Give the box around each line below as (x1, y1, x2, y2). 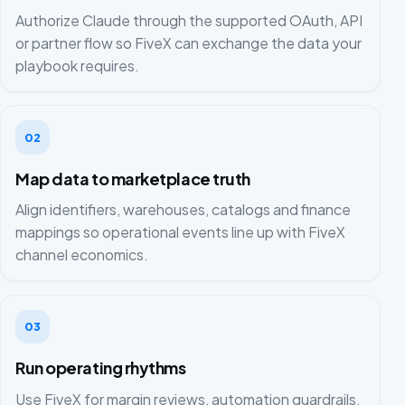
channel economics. (15, 245, 148, 265)
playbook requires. (15, 55, 139, 75)
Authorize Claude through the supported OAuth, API (15, 10, 363, 30)
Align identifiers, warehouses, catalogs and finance (15, 200, 351, 220)
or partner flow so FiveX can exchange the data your (15, 33, 362, 52)
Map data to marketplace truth (15, 167, 251, 189)
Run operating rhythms (15, 357, 186, 379)
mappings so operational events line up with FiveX (15, 222, 345, 242)
